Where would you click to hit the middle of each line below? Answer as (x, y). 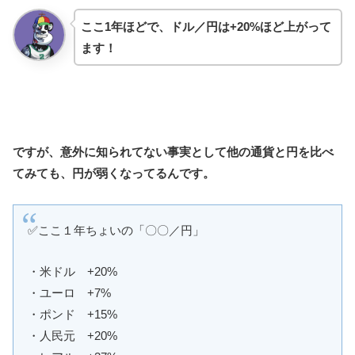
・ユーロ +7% (69, 293)
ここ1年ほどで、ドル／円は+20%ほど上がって (206, 27)
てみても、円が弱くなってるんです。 (114, 174)
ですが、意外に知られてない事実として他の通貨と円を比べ (173, 152)
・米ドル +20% (73, 272)
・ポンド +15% (73, 315)
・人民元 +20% (73, 336)
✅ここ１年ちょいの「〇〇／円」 (116, 230)
